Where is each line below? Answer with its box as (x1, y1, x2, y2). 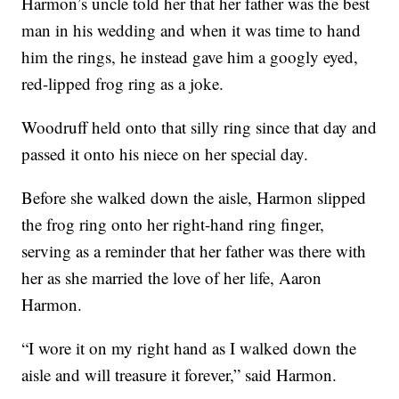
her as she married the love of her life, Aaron (21, 266, 322, 289)
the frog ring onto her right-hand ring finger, (21, 213, 325, 236)
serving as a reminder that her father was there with (21, 240, 367, 263)
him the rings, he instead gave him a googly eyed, (21, 45, 359, 69)
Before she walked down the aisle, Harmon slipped (21, 186, 367, 209)
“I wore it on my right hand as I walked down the (21, 337, 357, 360)
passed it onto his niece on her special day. (21, 142, 309, 166)
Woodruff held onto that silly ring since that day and (21, 116, 378, 139)
